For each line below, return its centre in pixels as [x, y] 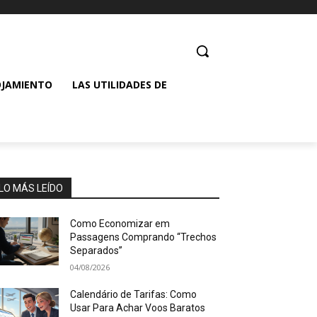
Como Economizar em [120, 224]
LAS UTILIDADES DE [120, 85]
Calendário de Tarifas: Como [134, 294]
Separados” [97, 250]
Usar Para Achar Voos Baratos [138, 308]
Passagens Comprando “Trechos [144, 237]
